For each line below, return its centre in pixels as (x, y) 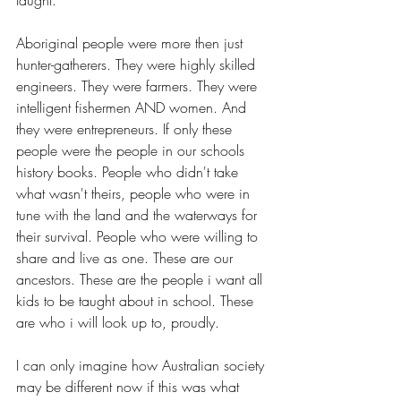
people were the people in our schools (132, 151)
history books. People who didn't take (129, 172)
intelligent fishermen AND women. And (133, 108)
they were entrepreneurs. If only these (126, 129)
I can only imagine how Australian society (142, 366)
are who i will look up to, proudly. (118, 323)
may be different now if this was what (130, 387)
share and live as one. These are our (127, 258)
